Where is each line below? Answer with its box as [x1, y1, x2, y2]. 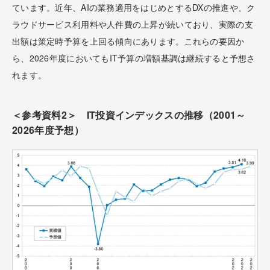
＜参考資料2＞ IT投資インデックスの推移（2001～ [12, 107, 246, 122]
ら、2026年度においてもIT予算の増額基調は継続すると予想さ [12, 51, 256, 64]
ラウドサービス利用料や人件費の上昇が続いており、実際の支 [12, 17, 253, 30]
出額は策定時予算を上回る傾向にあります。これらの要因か [12, 34, 245, 47]
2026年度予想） [12, 122, 84, 137]
